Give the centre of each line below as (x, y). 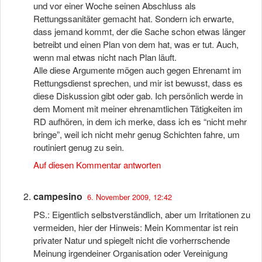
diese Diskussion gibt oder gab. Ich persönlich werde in (138, 96)
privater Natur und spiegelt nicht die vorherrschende (132, 240)
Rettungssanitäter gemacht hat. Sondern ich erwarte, (134, 18)
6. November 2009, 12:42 (130, 197)
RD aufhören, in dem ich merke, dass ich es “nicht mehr (140, 121)
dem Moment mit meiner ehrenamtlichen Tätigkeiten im (138, 108)
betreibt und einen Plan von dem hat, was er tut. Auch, (136, 44)
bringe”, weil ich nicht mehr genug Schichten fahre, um (137, 134)
